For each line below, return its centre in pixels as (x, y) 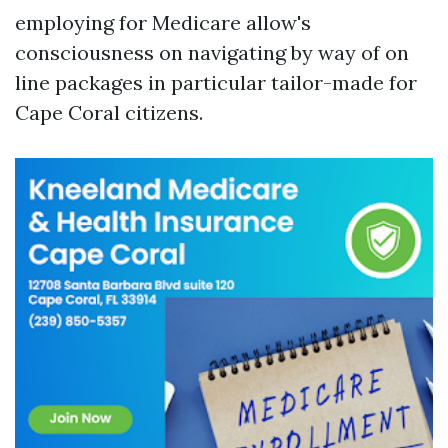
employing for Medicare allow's (163, 22)
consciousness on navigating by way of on (212, 52)
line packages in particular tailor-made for (216, 82)
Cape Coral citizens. (109, 112)
